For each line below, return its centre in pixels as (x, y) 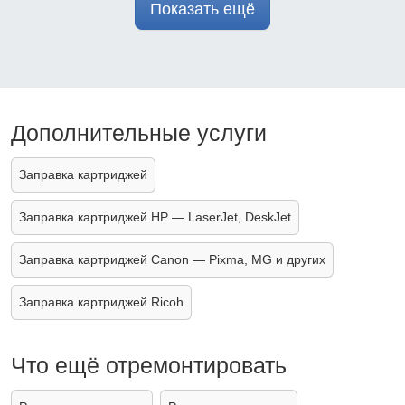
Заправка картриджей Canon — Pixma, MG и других (172, 260)
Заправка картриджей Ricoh (101, 302)
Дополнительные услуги (139, 133)
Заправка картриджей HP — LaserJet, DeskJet (155, 217)
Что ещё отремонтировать (149, 366)
